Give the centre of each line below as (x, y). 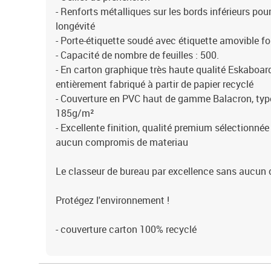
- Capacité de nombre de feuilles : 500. (137, 55)
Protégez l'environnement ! (113, 200)
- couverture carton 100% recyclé (126, 229)
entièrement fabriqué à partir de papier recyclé (155, 84)
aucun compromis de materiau (122, 142)
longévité (75, 26)
